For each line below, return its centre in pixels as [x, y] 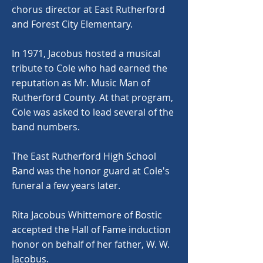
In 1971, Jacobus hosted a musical [86, 53]
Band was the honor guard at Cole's [91, 171]
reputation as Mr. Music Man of [81, 83]
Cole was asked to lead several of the [93, 112]
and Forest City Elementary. [72, 24]
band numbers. [46, 127]
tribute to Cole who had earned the [90, 68]
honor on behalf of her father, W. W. [91, 244]
